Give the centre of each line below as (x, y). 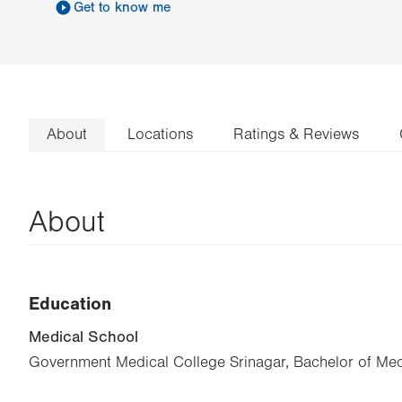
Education (70, 303)
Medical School (83, 336)
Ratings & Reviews (296, 134)
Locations (160, 134)
